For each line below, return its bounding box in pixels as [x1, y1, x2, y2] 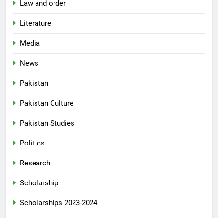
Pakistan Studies [20, 119, 74, 128]
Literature [20, 19, 51, 28]
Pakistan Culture [20, 99, 73, 108]
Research [20, 159, 50, 168]
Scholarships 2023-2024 [20, 199, 97, 208]
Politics [20, 139, 45, 148]
